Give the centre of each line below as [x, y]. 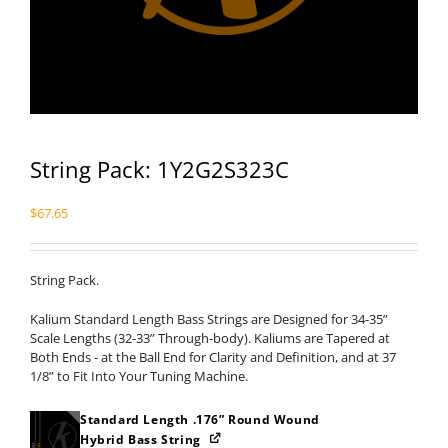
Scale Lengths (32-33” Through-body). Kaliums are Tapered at [210, 338]
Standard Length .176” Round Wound [200, 419]
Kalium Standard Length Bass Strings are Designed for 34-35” [209, 319]
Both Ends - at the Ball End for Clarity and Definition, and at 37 [213, 357]
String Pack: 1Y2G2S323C [159, 169]
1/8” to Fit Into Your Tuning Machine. [139, 376]
